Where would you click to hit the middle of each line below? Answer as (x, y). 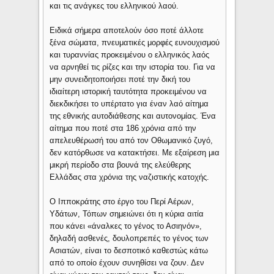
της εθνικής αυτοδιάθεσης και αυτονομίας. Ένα (133, 116)
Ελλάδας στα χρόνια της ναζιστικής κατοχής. (130, 177)
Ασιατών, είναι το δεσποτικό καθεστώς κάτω (129, 251)
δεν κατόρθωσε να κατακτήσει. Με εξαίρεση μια (135, 153)
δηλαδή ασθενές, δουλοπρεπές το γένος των (129, 239)
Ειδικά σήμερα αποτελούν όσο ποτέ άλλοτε (127, 31)
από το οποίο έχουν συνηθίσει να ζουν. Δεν (127, 263)
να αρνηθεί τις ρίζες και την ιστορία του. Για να (133, 67)
